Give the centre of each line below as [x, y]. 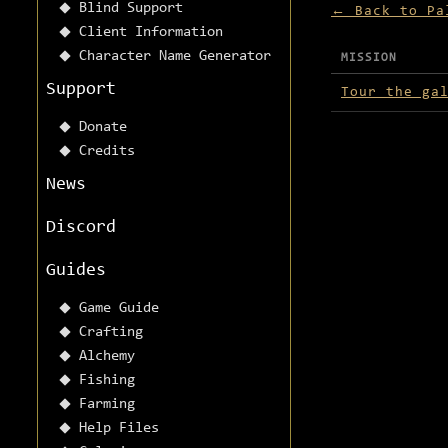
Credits [107, 152]
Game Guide [119, 309]
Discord [81, 228]
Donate [103, 128]
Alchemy [107, 357]
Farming [107, 405]
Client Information [151, 33]
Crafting [111, 333]
